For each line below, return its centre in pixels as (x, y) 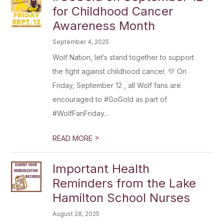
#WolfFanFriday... (81, 113)
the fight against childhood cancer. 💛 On (120, 71)
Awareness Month (104, 26)
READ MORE (74, 138)
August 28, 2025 (76, 214)
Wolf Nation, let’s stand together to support (123, 57)
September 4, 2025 (81, 42)
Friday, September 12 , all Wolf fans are (117, 85)
